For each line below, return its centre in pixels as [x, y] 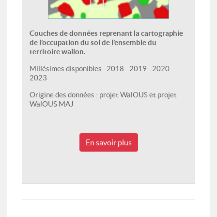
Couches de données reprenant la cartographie [106, 33]
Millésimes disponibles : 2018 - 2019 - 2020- [101, 68]
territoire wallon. [57, 51]
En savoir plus [108, 142]
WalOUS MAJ [52, 104]
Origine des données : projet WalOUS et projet [103, 94]
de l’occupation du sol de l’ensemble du [93, 42]
